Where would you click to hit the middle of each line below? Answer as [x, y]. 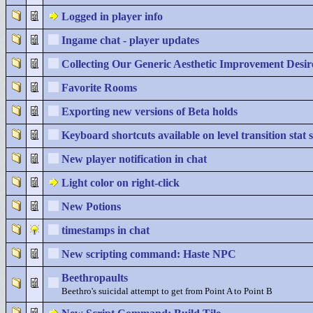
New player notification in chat [134, 159]
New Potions [91, 206]
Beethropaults [95, 278]
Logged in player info [112, 16]
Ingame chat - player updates [130, 40]
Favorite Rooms [99, 88]
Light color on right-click [121, 183]
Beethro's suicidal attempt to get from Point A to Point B [167, 291]
